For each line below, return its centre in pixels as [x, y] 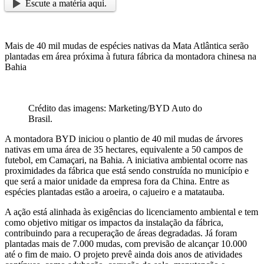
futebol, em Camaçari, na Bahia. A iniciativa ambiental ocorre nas [126, 160]
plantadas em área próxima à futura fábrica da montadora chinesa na [131, 57]
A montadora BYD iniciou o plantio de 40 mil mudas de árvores [124, 139]
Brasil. [40, 119]
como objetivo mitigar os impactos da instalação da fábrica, [114, 223]
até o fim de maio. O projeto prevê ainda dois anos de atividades [123, 255]
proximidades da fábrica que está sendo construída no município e [127, 171]
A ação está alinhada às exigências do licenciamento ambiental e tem [131, 212]
